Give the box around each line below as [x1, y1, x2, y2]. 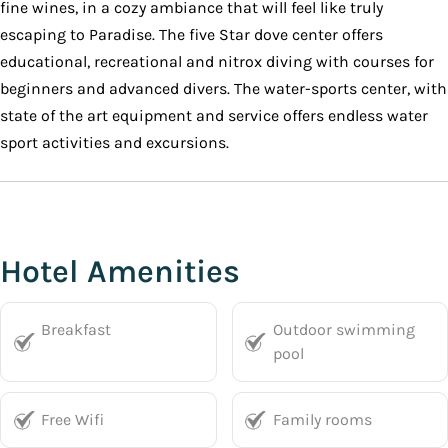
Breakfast [41, 320, 111, 339]
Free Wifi [41, 410, 104, 429]
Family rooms [272, 410, 372, 429]
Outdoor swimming [272, 320, 415, 339]
